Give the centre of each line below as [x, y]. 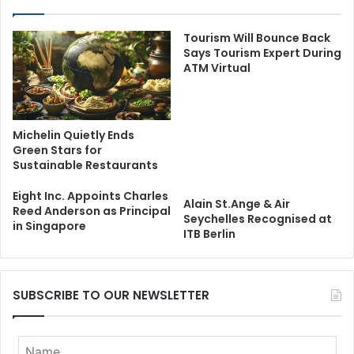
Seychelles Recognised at [258, 219]
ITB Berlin [209, 234]
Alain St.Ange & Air [237, 204]
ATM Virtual [217, 68]
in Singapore [49, 226]
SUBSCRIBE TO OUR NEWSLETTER [111, 296]
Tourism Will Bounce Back [257, 38]
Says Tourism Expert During [262, 53]
